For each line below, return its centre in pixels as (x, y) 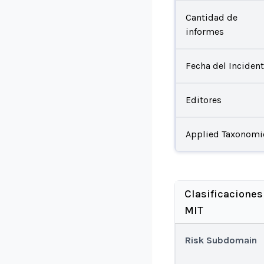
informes (204, 31)
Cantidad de (211, 17)
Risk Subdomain (221, 240)
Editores (203, 100)
